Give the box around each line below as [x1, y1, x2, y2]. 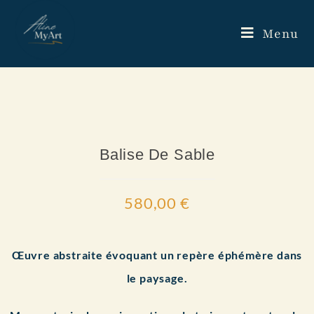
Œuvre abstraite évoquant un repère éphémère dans [11, 248, 303, 261]
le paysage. [126, 271, 188, 285]
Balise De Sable [99, 146, 215, 163]
